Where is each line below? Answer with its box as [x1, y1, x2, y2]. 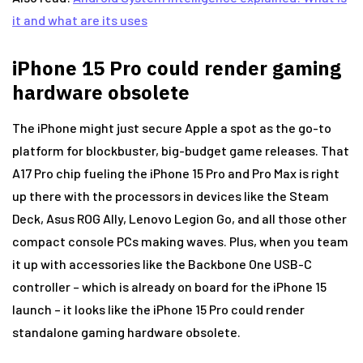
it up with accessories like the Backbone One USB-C [12, 256, 312, 271]
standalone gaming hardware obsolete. [12, 324, 241, 340]
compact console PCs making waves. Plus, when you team [12, 233, 348, 249]
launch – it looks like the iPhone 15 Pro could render [12, 301, 305, 317]
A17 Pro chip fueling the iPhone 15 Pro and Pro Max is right [12, 165, 340, 181]
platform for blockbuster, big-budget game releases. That [12, 143, 349, 158]
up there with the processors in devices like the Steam [12, 188, 329, 203]
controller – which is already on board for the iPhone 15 [12, 279, 327, 294]
